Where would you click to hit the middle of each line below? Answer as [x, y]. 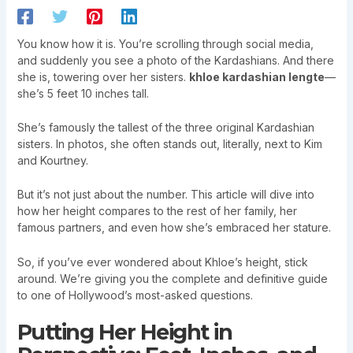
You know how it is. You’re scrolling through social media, [165, 43]
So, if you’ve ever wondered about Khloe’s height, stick [162, 262]
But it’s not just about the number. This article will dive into [165, 195]
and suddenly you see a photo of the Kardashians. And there [175, 60]
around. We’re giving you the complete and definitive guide [172, 278]
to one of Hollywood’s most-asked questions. [135, 295]
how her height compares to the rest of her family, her [157, 211]
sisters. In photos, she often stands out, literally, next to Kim [169, 143]
